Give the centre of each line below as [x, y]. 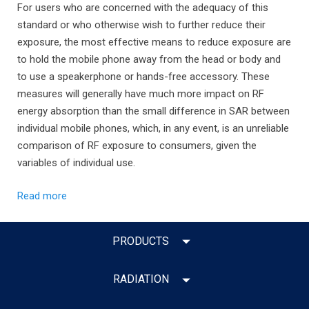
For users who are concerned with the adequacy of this [143, 8]
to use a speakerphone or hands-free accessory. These [143, 77]
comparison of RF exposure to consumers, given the [137, 146]
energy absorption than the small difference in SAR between [153, 111]
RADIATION [141, 279]
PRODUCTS [141, 241]
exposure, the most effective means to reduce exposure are [154, 42]
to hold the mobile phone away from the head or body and [149, 59]
